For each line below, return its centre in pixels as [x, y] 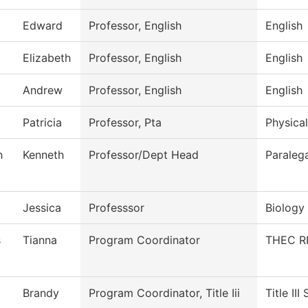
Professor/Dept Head [144, 155]
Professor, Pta [125, 123]
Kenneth [43, 155]
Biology [285, 208]
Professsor [117, 208]
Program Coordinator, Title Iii [164, 293]
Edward [43, 26]
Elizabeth [47, 58]
